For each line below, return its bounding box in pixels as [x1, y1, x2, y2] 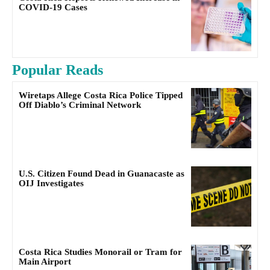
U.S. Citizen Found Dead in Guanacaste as [19, 169, 184, 179]
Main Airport [19, 257, 71, 267]
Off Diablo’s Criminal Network [19, 99, 141, 110]
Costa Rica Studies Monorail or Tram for [19, 247, 182, 257]
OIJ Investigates [19, 178, 84, 189]
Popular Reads [12, 61, 103, 78]
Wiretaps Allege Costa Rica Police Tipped [19, 90, 183, 100]
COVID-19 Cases [19, 2, 87, 13]
